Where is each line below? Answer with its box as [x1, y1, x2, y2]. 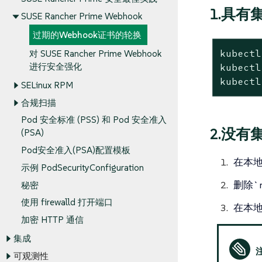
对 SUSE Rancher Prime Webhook [29, 48, 161, 60]
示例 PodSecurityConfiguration [21, 162, 144, 174]
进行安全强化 [29, 61, 82, 73]
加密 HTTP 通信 [21, 214, 84, 226]
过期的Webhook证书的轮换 [32, 29, 142, 41]
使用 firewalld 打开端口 [21, 196, 113, 208]
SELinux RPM [21, 80, 73, 91]
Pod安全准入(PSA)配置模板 [21, 144, 130, 156]
